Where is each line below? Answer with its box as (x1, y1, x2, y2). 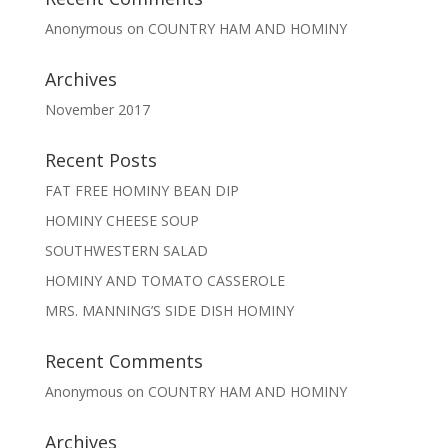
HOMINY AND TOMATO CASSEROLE (44, 271, 285, 290)
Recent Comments (44, 349, 203, 373)
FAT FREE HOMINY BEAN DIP (44, 181, 239, 200)
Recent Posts (44, 148, 157, 172)
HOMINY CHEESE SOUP (44, 211, 199, 230)
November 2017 (44, 100, 150, 119)
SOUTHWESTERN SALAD (44, 241, 208, 260)
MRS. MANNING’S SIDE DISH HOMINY (44, 301, 294, 320)
